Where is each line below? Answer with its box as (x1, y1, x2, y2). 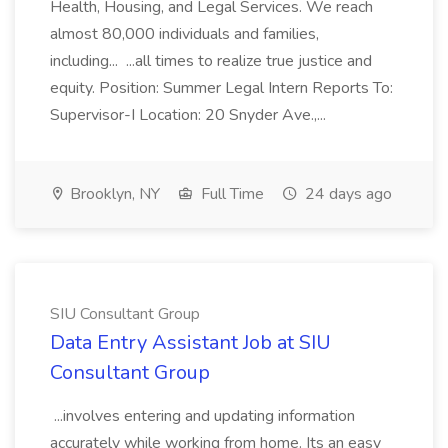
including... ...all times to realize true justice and (50, 50, 372, 72)
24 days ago (301, 183, 392, 205)
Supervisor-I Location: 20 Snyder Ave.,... (50, 104, 330, 126)
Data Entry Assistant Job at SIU (50, 329, 331, 356)
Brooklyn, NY (66, 183, 160, 205)
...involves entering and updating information (50, 405, 355, 427)
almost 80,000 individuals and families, (50, 23, 319, 45)
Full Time (197, 183, 264, 205)
